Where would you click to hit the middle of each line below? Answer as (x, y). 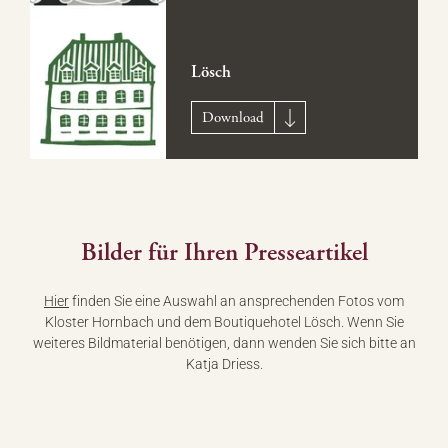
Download (232, 118)
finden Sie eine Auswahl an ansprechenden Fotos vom (236, 301)
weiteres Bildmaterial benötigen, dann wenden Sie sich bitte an (224, 343)
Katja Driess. (224, 364)
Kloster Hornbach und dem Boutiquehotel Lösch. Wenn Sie (224, 322)
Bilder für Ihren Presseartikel (224, 253)
